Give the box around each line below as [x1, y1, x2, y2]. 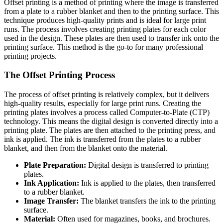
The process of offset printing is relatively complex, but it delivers [4, 90, 209, 99]
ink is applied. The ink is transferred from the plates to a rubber [4, 135, 201, 143]
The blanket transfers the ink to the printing [79, 197, 216, 205]
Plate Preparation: [24, 161, 86, 169]
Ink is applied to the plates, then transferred [79, 179, 216, 187]
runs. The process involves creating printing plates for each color [4, 24, 206, 33]
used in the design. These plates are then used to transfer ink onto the [4, 33, 219, 42]
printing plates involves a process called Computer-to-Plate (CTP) [4, 108, 210, 116]
